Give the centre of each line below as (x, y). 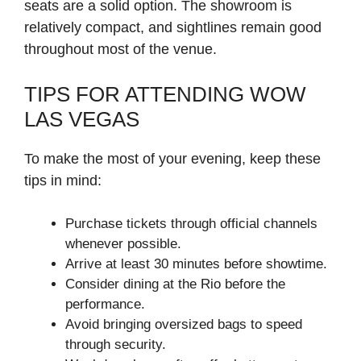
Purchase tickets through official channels (191, 224)
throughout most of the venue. (120, 50)
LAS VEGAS (82, 120)
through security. (116, 345)
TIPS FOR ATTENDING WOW (165, 95)
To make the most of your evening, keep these (172, 159)
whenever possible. (123, 244)
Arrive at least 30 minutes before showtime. (196, 264)
